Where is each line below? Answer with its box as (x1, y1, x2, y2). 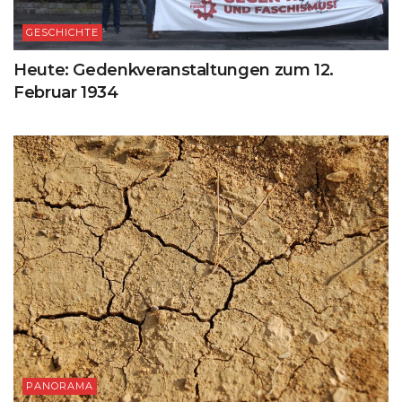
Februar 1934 (13, 82, 118, 102)
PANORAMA (26, 379, 93, 392)
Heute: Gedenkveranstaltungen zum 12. (13, 59, 335, 80)
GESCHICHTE (26, 25, 99, 39)
